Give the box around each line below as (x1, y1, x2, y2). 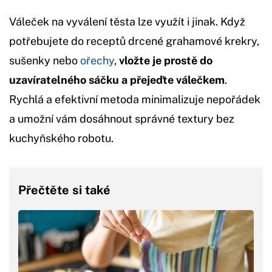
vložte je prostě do (119, 53, 212, 67)
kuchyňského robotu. (9, 131, 114, 144)
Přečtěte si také (18, 182, 110, 197)
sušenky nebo (9, 53, 80, 67)
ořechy (80, 53, 114, 67)
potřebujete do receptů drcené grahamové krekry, (9, 34, 259, 47)
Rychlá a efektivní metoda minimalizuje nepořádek (9, 92, 260, 106)
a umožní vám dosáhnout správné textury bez (9, 112, 234, 125)
